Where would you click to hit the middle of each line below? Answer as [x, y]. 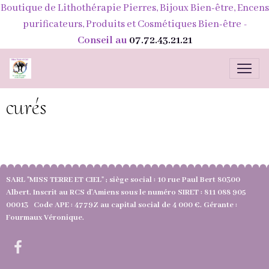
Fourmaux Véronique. [50, 218]
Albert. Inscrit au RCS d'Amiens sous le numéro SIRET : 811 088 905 [126, 192]
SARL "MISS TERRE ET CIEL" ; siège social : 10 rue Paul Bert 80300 [123, 180]
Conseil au [103, 41]
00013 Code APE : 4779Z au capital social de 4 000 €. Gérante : [122, 205]
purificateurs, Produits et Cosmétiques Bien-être [132, 24]
